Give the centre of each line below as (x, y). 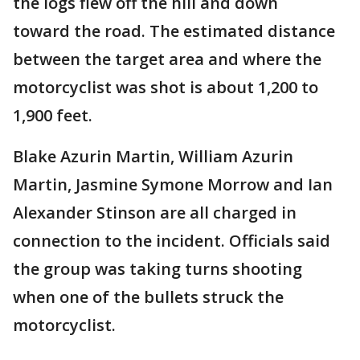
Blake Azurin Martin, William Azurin (153, 157)
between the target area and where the (167, 59)
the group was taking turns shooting (157, 269)
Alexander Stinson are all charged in (155, 213)
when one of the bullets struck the (148, 297)
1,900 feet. (53, 116)
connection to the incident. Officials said (172, 241)
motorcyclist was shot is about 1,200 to (166, 88)
